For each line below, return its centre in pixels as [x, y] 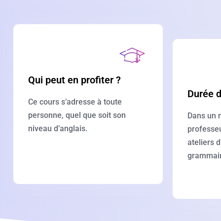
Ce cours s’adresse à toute [75, 102]
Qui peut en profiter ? [74, 80]
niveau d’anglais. [58, 129]
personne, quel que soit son [77, 115]
